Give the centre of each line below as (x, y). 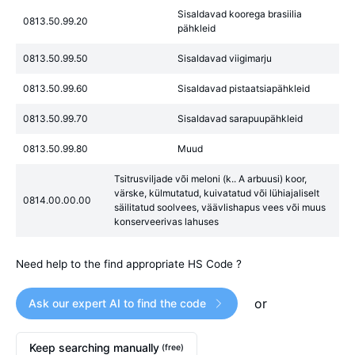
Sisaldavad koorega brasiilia (240, 14)
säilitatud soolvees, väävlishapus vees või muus (220, 207)
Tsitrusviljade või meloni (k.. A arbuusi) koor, (210, 179)
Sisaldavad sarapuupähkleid (240, 118)
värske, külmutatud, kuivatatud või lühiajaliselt (217, 193)
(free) (172, 347)
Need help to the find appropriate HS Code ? (129, 264)
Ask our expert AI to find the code (117, 303)
